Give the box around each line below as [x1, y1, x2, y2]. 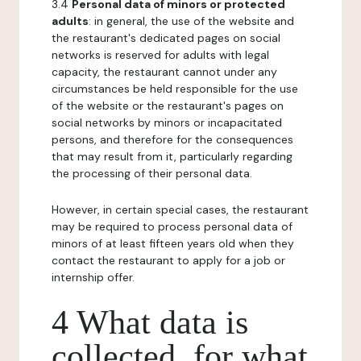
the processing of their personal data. [52, 166, 252, 180]
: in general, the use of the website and [89, 14, 294, 28]
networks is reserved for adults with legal [52, 48, 269, 62]
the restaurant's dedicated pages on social [52, 31, 280, 45]
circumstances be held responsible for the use [52, 81, 298, 96]
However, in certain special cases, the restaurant [52, 202, 309, 217]
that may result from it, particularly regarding [52, 149, 293, 164]
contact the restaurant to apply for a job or [52, 253, 285, 268]
